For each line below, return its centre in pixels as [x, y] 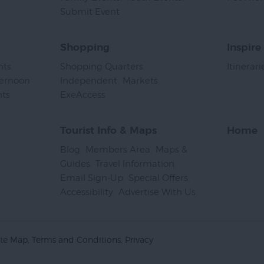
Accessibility [87, 192]
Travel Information [135, 164]
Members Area [118, 149]
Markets [140, 80]
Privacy [139, 239]
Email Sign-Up [92, 178]
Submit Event [90, 11]
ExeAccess [83, 95]
